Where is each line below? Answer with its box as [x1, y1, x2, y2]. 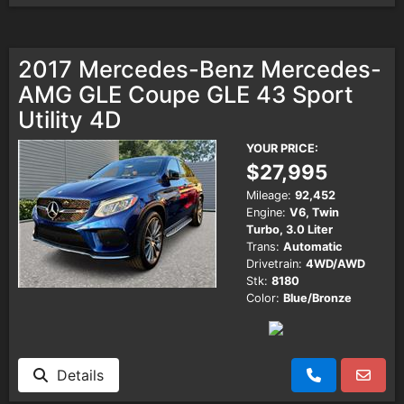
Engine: [246, 205, 286, 219]
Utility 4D [18, 105, 121, 133]
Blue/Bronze [283, 290, 352, 305]
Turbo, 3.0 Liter [246, 222, 333, 236]
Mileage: [246, 188, 291, 202]
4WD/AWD [306, 256, 365, 271]
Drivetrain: [246, 256, 302, 271]
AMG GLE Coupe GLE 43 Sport [18, 79, 353, 108]
